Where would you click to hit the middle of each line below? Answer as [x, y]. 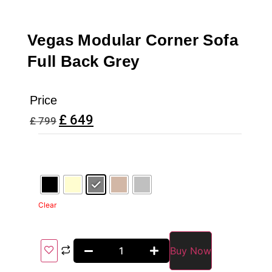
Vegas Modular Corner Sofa [133, 40]
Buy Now [191, 251]
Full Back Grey [83, 61]
